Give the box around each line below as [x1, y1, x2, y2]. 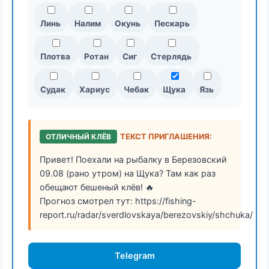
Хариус [79, 84, 110, 94]
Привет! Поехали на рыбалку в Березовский [40, 154, 227, 165]
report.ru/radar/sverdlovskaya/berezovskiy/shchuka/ [40, 209, 253, 220]
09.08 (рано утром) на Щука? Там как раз [40, 168, 216, 178]
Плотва [40, 51, 70, 61]
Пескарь [154, 18, 190, 28]
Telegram [114, 250, 155, 261]
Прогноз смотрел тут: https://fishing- [40, 195, 196, 206]
